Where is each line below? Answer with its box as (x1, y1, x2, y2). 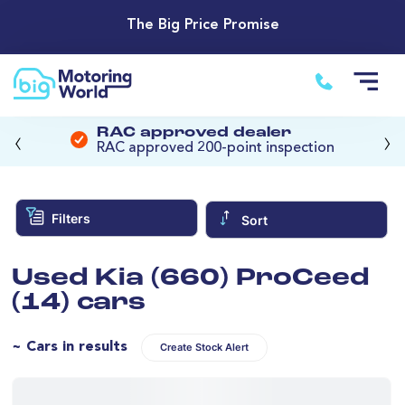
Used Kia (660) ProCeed (12, 266, 369, 291)
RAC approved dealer (97, 126, 291, 141)
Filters (51, 210, 90, 226)
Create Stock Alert (160, 341, 249, 353)
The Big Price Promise (126, 18, 279, 33)
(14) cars (12, 290, 146, 316)
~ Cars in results (12, 339, 127, 354)
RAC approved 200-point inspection (97, 141, 334, 156)
